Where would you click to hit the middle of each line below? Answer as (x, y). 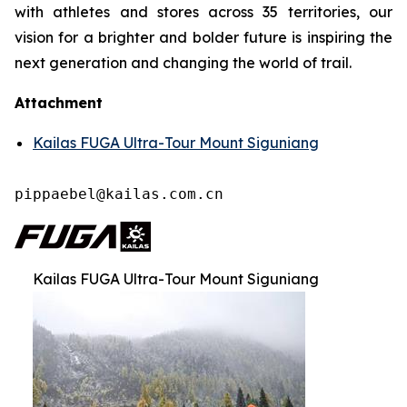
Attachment (59, 103)
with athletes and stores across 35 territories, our (203, 12)
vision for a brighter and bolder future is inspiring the (203, 37)
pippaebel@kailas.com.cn (119, 194)
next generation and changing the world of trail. (185, 63)
